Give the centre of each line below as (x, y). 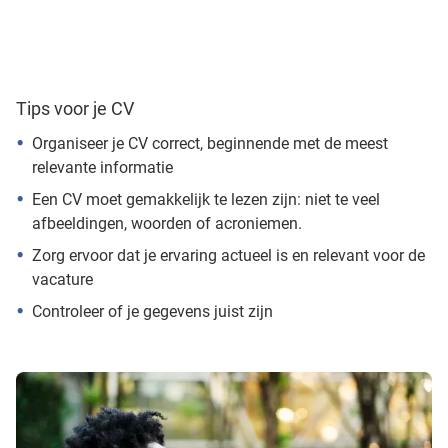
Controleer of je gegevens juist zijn (152, 311)
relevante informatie (102, 167)
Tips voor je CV (75, 108)
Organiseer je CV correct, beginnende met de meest (210, 143)
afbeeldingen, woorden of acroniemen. (167, 223)
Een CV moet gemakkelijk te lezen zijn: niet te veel (206, 199)
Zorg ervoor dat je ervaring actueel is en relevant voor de (228, 255)
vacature (62, 279)
